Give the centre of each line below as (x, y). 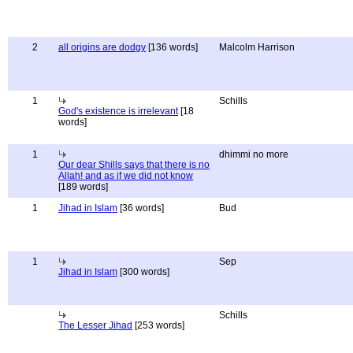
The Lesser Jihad (95, 325)
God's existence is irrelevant (118, 111)
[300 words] (143, 272)
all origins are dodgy (102, 47)
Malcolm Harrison (257, 47)
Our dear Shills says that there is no (134, 165)
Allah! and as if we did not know (126, 176)
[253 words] (158, 325)
